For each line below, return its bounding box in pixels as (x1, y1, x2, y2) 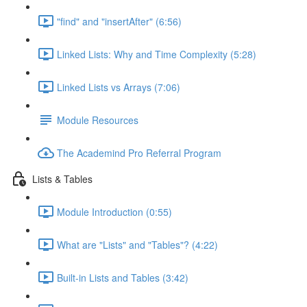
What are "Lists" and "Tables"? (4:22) (57, 237, 218, 251)
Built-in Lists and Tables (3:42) (57, 270, 188, 284)
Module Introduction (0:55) (57, 204, 172, 219)
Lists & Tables (32, 171, 93, 186)
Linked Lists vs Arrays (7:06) (57, 79, 180, 94)
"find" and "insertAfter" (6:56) (57, 14, 182, 28)
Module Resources (57, 112, 138, 127)
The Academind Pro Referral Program (57, 145, 221, 160)
